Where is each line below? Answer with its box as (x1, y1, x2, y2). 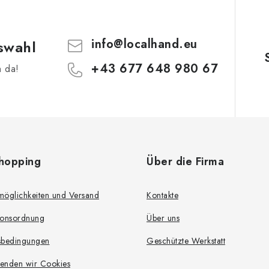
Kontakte (147, 189, 178, 201)
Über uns (147, 211, 180, 224)
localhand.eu (123, 35, 198, 53)
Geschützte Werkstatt (147, 234, 225, 247)
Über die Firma (147, 153, 224, 169)
